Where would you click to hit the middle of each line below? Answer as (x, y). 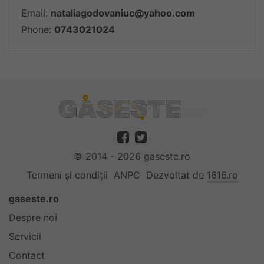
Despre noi (33, 217)
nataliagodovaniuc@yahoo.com (123, 13)
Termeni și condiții (67, 175)
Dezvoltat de (176, 175)
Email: (36, 13)
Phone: (38, 29)
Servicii (25, 236)
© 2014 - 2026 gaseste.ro (132, 156)
